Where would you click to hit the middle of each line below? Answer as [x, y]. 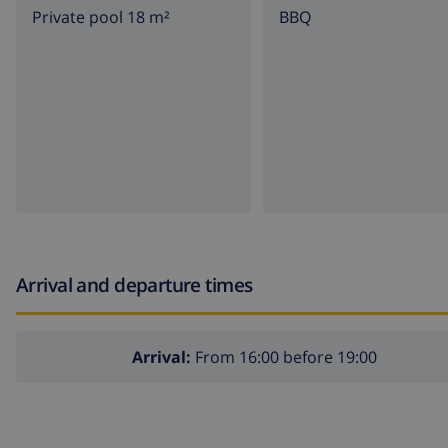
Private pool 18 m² [101, 17]
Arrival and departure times [134, 284]
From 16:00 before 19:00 [283, 357]
